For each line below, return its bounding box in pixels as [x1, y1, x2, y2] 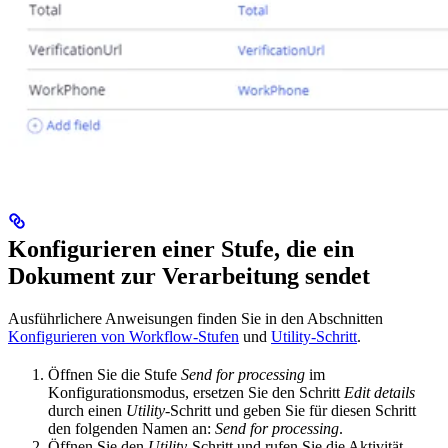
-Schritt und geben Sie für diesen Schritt [165, 402, 416, 420]
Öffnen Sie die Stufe [48, 366, 181, 384]
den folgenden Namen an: [48, 420, 215, 438]
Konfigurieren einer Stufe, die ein [8, 236, 354, 263]
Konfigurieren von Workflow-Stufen [8, 328, 239, 346]
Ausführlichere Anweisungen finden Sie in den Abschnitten [8, 310, 383, 328]
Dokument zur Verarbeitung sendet [8, 263, 370, 290]
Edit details [344, 384, 415, 402]
